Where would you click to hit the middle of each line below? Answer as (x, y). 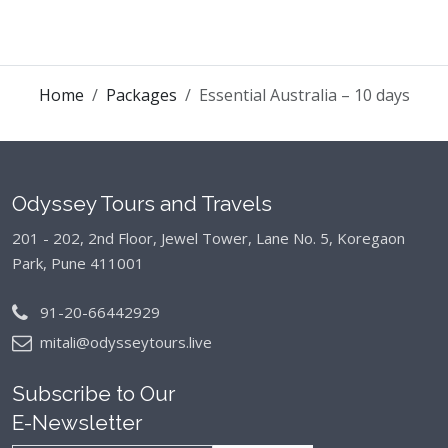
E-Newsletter (77, 422)
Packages (141, 94)
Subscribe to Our (93, 393)
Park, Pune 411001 (78, 262)
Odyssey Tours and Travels (142, 203)
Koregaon (369, 237)
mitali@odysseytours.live (126, 341)
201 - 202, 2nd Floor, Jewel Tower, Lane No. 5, (172, 237)
